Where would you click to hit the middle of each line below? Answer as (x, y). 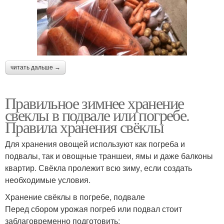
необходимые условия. (48, 180)
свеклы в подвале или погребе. (97, 115)
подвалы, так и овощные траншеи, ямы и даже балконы (109, 156)
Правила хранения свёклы (84, 127)
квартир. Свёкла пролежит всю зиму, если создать (98, 168)
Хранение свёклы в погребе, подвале (75, 197)
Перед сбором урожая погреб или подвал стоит (93, 209)
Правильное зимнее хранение (94, 103)
